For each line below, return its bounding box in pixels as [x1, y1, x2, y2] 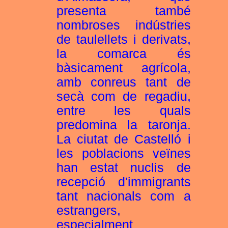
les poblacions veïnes [56, 147, 191, 160]
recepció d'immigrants [56, 175, 191, 189]
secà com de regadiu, [56, 90, 191, 103]
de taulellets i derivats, [56, 33, 191, 46]
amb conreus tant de [56, 75, 191, 89]
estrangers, [56, 204, 121, 217]
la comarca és [56, 47, 191, 61]
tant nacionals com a [56, 189, 191, 203]
